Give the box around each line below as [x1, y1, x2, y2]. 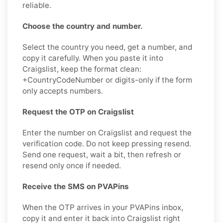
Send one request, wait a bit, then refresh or [22, 150, 181, 160]
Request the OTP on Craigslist [22, 107, 134, 117]
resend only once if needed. [22, 161, 121, 171]
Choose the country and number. [22, 21, 143, 31]
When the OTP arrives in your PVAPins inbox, [22, 203, 183, 213]
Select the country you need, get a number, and [22, 42, 192, 52]
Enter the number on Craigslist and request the [22, 128, 192, 138]
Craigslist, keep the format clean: [22, 64, 141, 74]
